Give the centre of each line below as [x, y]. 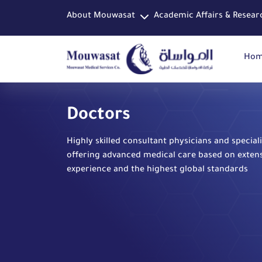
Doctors [99, 116]
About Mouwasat [101, 16]
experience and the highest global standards [157, 170]
